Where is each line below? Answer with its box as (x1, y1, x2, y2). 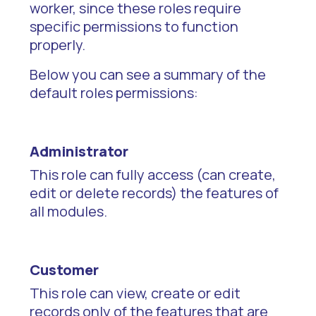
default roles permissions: (30, 83, 198, 102)
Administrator (30, 142, 128, 161)
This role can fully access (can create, (30, 165, 276, 184)
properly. (30, 35, 85, 54)
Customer (30, 260, 99, 279)
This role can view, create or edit (30, 284, 241, 303)
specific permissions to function (30, 17, 238, 36)
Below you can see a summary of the (30, 65, 266, 84)
